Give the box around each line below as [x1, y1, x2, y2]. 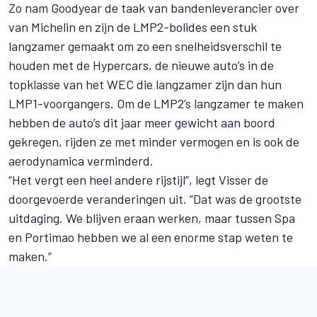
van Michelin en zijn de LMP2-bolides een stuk [8, 18, 257, 35]
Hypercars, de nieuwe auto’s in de [93, 57, 274, 73]
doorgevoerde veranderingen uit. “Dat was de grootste [8, 190, 301, 207]
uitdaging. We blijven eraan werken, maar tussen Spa [8, 209, 295, 226]
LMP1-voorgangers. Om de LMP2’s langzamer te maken [8, 95, 304, 111]
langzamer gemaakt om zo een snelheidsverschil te [8, 38, 282, 54]
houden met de [8, 57, 93, 73]
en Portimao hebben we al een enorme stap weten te [8, 229, 293, 245]
